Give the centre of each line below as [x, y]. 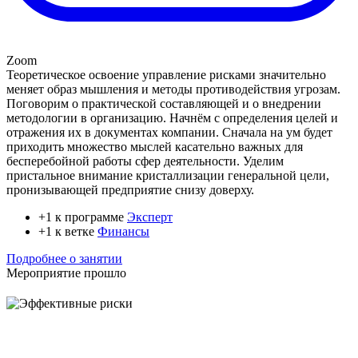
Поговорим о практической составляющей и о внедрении [164, 104]
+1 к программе [83, 217]
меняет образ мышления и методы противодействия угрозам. [173, 89]
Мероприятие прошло [66, 273]
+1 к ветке [68, 232]
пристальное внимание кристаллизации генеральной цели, [168, 176]
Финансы [123, 232]
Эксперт [150, 217]
